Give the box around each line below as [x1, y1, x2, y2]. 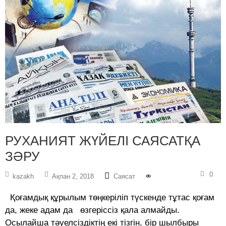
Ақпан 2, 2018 [52, 173, 94, 181]
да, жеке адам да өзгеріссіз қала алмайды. [5, 205, 180, 215]
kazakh [13, 173, 34, 181]
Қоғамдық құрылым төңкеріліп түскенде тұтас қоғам [5, 193, 214, 203]
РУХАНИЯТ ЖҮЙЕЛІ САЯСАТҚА [5, 133, 200, 149]
